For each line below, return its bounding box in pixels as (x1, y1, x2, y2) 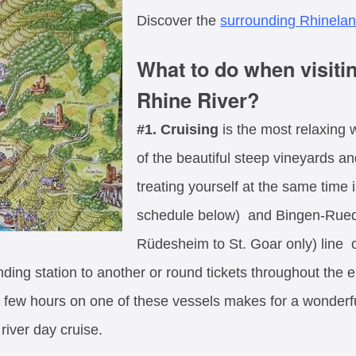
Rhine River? (137, 85, 259, 115)
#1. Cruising (137, 122, 219, 138)
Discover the (137, 12, 220, 29)
